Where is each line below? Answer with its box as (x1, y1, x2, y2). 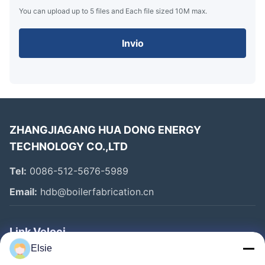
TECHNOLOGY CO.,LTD (9, 140, 128, 153)
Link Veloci (9, 225, 66, 238)
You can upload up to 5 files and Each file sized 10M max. (19, 6, 207, 15)
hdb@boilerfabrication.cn (37, 185, 154, 198)
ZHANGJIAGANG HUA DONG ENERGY (9, 123, 201, 136)
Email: (9, 185, 37, 198)
